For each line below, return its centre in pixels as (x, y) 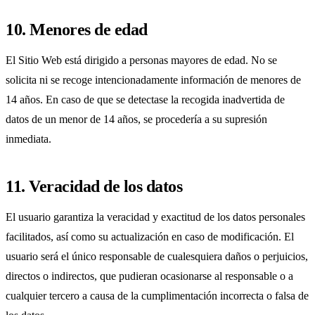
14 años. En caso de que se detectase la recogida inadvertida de (145, 100)
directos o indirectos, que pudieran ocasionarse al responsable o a (149, 276)
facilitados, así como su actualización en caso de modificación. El (150, 237)
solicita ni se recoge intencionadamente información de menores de (153, 80)
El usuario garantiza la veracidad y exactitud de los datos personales (155, 217)
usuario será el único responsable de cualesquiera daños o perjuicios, (157, 257)
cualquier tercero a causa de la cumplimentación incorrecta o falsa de (157, 296)
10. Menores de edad (77, 30)
